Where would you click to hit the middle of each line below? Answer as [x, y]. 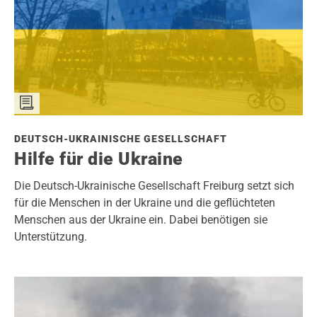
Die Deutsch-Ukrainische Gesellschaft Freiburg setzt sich [154, 185]
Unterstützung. [51, 236]
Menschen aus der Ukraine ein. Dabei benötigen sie [141, 219]
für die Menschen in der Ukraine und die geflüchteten [145, 202]
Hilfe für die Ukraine [99, 158]
